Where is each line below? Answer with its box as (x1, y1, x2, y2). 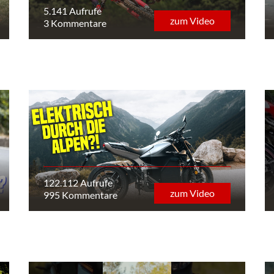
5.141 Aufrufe (43, 4, 102, 17)
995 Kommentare (43, 189, 118, 201)
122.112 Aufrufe (43, 177, 113, 189)
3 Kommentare (43, 17, 107, 29)
